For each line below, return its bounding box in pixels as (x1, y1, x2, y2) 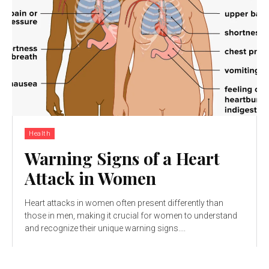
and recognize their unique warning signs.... (25, 223, 186, 233)
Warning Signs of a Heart (25, 147, 220, 169)
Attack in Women (25, 166, 156, 189)
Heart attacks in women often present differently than (25, 198, 223, 208)
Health (29, 129, 50, 138)
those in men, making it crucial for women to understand (25, 210, 237, 220)
